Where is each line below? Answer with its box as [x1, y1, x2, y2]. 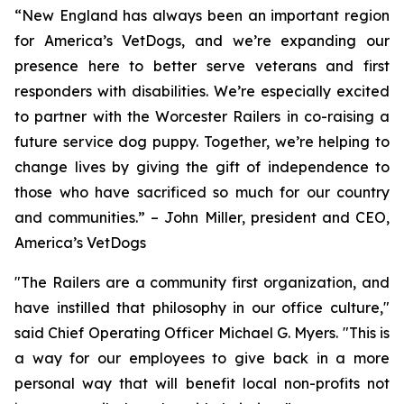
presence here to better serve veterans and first [14, 57, 390, 75]
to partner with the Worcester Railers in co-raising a [14, 107, 390, 125]
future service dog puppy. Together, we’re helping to [14, 133, 390, 151]
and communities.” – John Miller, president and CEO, [14, 208, 390, 226]
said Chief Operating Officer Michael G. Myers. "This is [14, 324, 390, 342]
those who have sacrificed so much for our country [14, 183, 390, 201]
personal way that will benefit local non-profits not [14, 374, 390, 392]
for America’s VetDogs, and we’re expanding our [14, 32, 390, 50]
